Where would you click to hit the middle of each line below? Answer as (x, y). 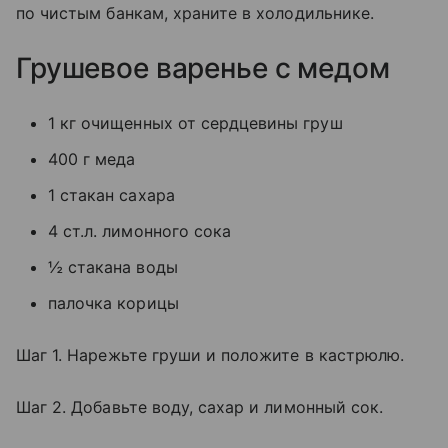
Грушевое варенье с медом (203, 67)
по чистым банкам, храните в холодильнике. (195, 12)
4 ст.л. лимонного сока (140, 230)
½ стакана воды (113, 266)
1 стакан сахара (111, 194)
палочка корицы (113, 302)
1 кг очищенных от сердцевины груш (195, 122)
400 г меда (92, 158)
